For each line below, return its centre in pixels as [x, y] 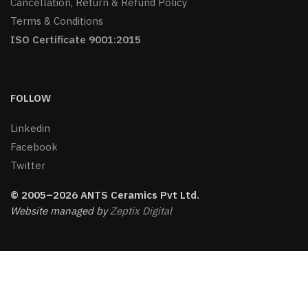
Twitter [28, 165]
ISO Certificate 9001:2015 [76, 40]
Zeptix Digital [141, 210]
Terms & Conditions [57, 21]
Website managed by [60, 210]
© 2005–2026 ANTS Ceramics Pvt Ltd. [105, 195]
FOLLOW [31, 98]
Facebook [34, 146]
